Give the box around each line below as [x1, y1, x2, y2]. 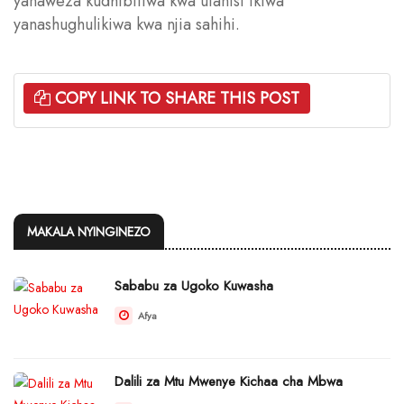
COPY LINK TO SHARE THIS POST [55, 86, 299, 110]
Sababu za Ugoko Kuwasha [115, 275, 273, 296]
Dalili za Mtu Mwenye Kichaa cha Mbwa [115, 371, 343, 391]
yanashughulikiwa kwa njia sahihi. [14, 12, 240, 36]
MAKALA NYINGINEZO [27, 222, 151, 241]
